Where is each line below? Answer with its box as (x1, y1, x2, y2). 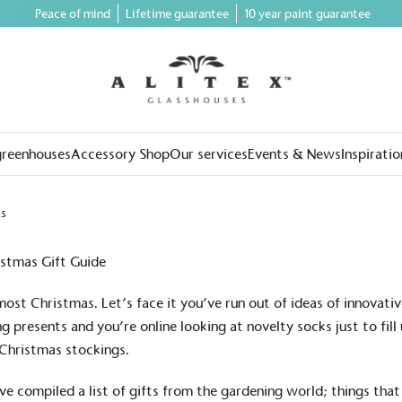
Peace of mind (34, 6, 110, 22)
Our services (170, 144, 248, 162)
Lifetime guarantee (125, 6, 229, 22)
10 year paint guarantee (243, 6, 371, 22)
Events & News (248, 144, 341, 162)
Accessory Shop (71, 144, 170, 162)
